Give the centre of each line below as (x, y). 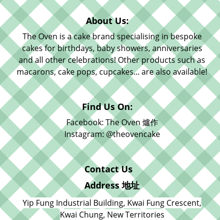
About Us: (108, 21)
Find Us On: (108, 107)
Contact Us (108, 169)
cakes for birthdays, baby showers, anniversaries (112, 48)
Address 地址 (112, 185)
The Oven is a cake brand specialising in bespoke (112, 36)
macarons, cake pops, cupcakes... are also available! (112, 72)
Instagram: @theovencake (112, 134)
